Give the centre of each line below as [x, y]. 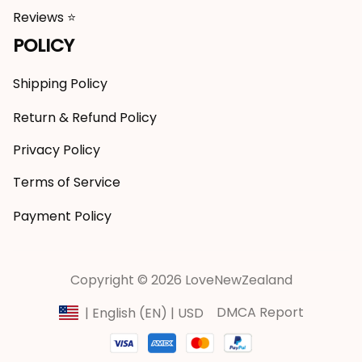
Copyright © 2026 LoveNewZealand [181, 280]
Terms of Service [67, 182]
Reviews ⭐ [44, 17]
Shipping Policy [60, 84]
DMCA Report [260, 312]
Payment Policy [62, 216]
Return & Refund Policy [85, 118]
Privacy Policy [57, 150]
